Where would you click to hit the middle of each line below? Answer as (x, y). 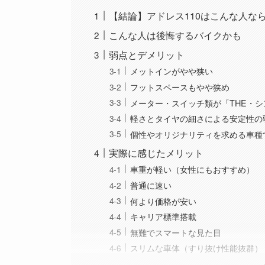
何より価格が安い (164, 201)
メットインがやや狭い (172, 71)
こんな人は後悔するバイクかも (175, 35)
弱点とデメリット (147, 54)
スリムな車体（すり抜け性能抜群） (197, 248)
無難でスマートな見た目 (176, 232)
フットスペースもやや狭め (180, 87)
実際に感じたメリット (156, 153)
